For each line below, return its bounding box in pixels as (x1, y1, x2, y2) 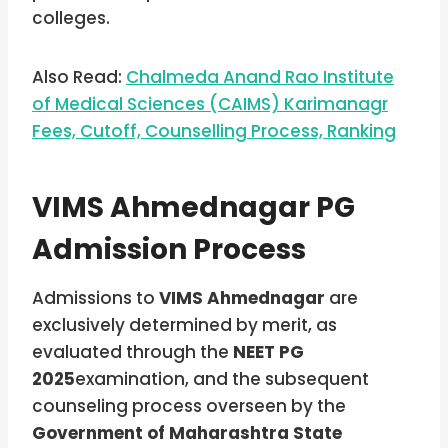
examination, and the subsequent (75, 366, 369, 391)
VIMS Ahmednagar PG (32, 187, 355, 227)
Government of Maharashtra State (32, 420, 342, 445)
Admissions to (32, 285, 159, 310)
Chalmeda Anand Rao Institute (126, 64, 394, 89)
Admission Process (32, 229, 306, 269)
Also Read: (32, 64, 126, 89)
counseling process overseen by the (32, 393, 346, 418)
